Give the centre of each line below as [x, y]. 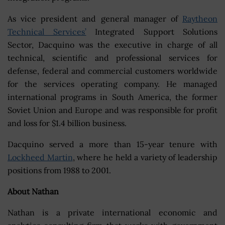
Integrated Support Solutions [152, 31]
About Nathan [33, 191]
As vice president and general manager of [95, 18]
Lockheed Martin [40, 157]
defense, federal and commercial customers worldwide [113, 71]
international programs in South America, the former [113, 97]
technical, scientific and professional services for [113, 58]
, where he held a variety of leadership [145, 157]
